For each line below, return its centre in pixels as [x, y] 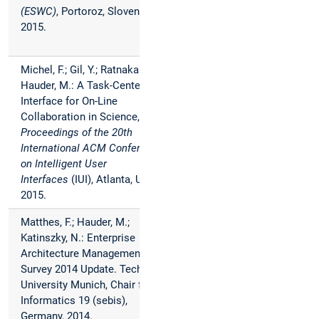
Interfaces [45, 180]
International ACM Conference [92, 148]
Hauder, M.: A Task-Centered [88, 86]
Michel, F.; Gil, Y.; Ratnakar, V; [88, 70]
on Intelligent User [64, 164]
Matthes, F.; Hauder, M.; [75, 223]
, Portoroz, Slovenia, [103, 12]
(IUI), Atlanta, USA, [113, 180]
